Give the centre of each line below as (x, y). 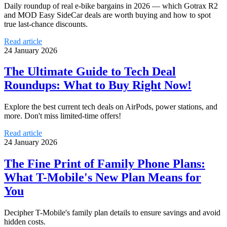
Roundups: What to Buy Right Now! (98, 85)
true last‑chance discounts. (46, 24)
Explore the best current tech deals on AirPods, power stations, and (111, 107)
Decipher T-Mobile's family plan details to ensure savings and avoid (112, 213)
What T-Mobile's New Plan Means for (103, 178)
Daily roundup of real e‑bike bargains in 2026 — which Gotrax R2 (111, 6)
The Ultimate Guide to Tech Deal (90, 72)
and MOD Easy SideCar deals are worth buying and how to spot (107, 15)
